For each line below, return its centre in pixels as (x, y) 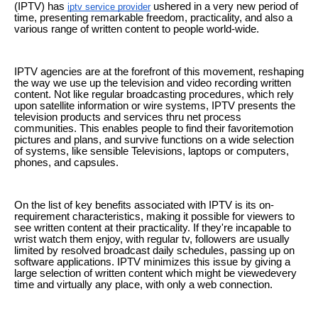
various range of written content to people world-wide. (137, 29)
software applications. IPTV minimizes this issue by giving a (152, 262)
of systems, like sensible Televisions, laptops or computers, (152, 151)
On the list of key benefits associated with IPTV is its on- (144, 205)
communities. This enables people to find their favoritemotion (154, 128)
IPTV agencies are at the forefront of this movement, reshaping (159, 71)
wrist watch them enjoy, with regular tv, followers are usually (152, 239)
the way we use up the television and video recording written (153, 83)
